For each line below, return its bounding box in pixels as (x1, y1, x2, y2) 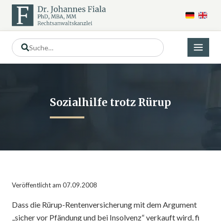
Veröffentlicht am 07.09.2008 (12, 181, 97, 189)
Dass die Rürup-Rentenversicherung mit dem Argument (12, 200, 197, 209)
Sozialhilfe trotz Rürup (50, 96, 171, 109)
